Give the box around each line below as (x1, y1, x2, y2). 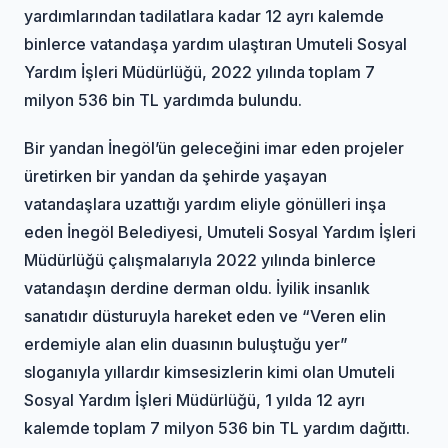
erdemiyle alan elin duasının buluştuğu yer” (24, 333, 349, 354)
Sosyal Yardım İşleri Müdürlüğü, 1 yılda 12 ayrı (24, 389, 366, 410)
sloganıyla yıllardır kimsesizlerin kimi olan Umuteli (24, 361, 396, 382)
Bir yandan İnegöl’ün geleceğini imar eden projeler (24, 137, 405, 158)
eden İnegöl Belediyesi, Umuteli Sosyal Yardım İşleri (24, 221, 417, 242)
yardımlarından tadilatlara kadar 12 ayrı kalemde (24, 5, 385, 26)
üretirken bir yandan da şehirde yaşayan (24, 165, 328, 186)
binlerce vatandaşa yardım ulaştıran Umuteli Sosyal (24, 33, 408, 54)
